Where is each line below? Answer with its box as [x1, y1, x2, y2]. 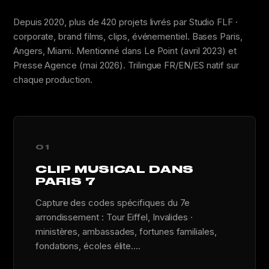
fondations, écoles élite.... [35, 240, 141, 252]
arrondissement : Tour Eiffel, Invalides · [35, 211, 193, 223]
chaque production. [13, 74, 92, 85]
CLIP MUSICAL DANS [35, 163, 194, 175]
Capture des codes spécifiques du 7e [35, 197, 190, 208]
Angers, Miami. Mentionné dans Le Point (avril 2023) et [13, 45, 237, 56]
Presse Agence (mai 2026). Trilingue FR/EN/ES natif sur [13, 59, 239, 71]
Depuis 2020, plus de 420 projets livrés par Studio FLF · [13, 16, 238, 28]
